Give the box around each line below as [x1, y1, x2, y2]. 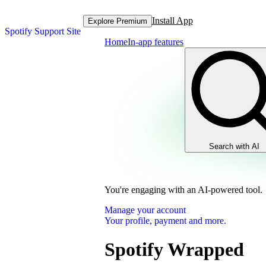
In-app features [128, 37, 183, 47]
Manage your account [104, 205, 186, 215]
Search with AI [209, 142, 259, 151]
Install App [151, 15, 193, 26]
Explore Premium [87, 16, 147, 26]
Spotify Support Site [5, 26, 81, 36]
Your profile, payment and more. [104, 216, 226, 226]
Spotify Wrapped [104, 239, 244, 261]
